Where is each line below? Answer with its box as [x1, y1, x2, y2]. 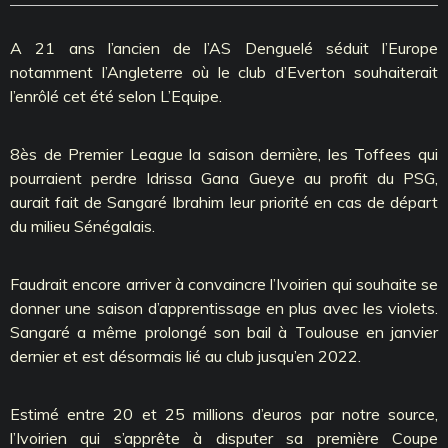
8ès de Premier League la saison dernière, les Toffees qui [10, 143, 438, 164]
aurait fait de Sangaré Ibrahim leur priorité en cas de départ [10, 191, 438, 212]
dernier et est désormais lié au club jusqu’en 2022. [10, 345, 361, 366]
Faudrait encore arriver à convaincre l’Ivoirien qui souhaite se [10, 273, 438, 294]
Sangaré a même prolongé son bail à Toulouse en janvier [10, 321, 438, 342]
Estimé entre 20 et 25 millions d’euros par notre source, [10, 403, 438, 424]
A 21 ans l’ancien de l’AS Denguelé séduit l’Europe [10, 37, 438, 58]
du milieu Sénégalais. [10, 215, 155, 236]
